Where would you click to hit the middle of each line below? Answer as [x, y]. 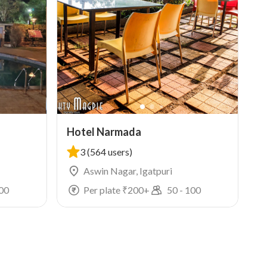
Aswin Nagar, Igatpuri [128, 171]
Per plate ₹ [105, 190]
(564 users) [109, 152]
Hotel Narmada [104, 132]
